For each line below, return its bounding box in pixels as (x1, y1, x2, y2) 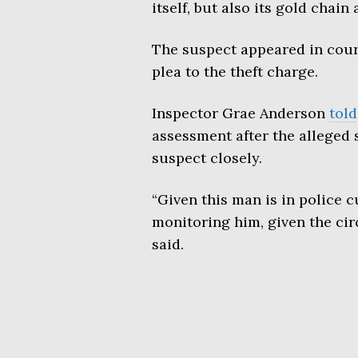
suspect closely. (151, 148, 262, 167)
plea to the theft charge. (151, 62, 318, 81)
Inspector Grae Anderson (151, 103, 329, 122)
